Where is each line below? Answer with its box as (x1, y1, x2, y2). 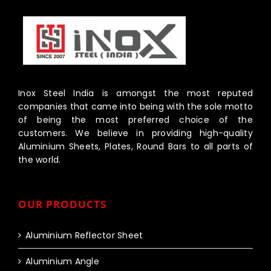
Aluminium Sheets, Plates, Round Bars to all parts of (18, 140, 253, 153)
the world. (18, 154, 61, 166)
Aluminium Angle (25, 255, 99, 268)
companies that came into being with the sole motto (18, 100, 253, 113)
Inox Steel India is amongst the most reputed (18, 87, 253, 100)
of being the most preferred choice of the (18, 114, 253, 126)
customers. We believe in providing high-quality (18, 127, 253, 140)
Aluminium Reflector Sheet (25, 229, 143, 242)
